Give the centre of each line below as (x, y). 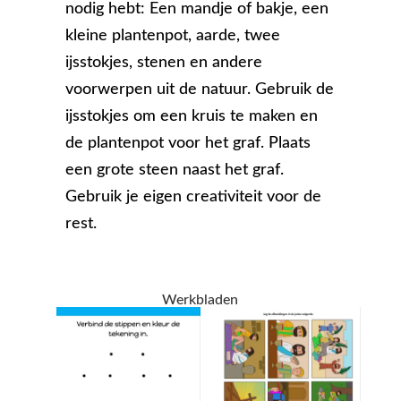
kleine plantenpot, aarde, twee (173, 36)
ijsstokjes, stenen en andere (164, 63)
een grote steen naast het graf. (175, 171)
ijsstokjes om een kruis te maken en (192, 117)
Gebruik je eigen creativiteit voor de (194, 197)
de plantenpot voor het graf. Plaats (188, 144)
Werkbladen (200, 300)
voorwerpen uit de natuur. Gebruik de (200, 90)
